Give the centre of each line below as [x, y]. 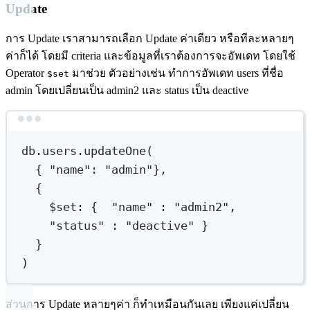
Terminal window [195, 126]
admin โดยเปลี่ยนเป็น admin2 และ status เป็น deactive [127, 90]
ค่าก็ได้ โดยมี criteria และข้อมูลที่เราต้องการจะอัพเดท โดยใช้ [151, 55]
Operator [26, 73]
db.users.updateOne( [88, 151]
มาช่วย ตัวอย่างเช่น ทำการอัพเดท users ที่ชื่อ [176, 73]
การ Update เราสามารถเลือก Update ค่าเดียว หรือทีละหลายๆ [150, 38]
